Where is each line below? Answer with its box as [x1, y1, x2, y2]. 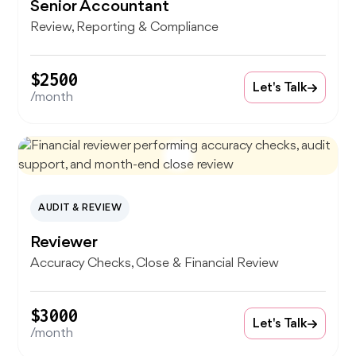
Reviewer [30, 234, 99, 252]
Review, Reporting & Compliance [30, 21, 219, 35]
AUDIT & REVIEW [38, 203, 122, 214]
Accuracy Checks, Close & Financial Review [30, 257, 280, 271]
